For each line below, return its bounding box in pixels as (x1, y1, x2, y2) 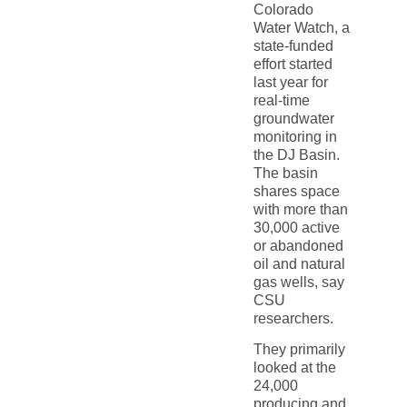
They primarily (253, 342, 345, 358)
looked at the (253, 360, 336, 376)
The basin (253, 164, 318, 181)
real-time (253, 92, 310, 108)
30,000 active (253, 219, 340, 235)
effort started (253, 55, 333, 72)
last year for (253, 74, 328, 90)
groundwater (253, 110, 334, 126)
